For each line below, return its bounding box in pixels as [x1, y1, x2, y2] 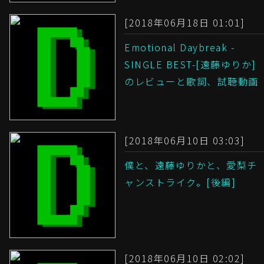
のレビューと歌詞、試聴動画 [124, 74, 259, 89]
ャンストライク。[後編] [124, 175, 236, 190]
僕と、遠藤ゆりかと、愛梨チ [124, 158, 258, 173]
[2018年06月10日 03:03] [124, 133, 245, 148]
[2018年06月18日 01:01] [124, 15, 245, 30]
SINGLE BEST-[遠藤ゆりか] [124, 57, 256, 72]
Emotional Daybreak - [124, 40, 235, 55]
